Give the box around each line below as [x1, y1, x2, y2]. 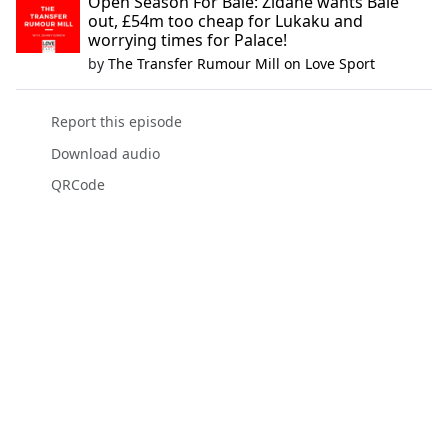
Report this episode [50, 112, 182, 132]
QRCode [50, 174, 105, 194]
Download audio [50, 143, 160, 163]
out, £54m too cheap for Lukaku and [88, 10, 363, 33]
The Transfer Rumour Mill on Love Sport [108, 54, 375, 74]
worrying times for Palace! [88, 29, 287, 52]
